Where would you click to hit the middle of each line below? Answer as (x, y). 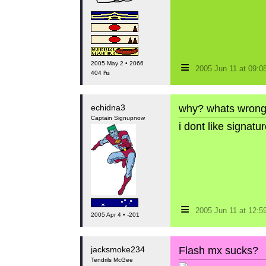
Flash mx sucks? (218, 251)
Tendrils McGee (112, 260)
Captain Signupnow (118, 118)
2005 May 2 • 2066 (117, 63)
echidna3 (108, 107)
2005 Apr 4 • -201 (115, 215)
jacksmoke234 (118, 249)
